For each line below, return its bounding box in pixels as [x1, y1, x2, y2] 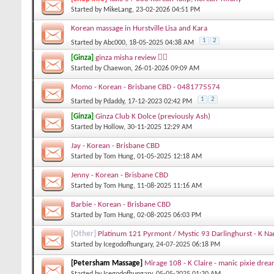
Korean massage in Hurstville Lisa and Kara [71, 24, 207, 32]
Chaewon [103, 64, 131, 72]
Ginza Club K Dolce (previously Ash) [95, 113, 210, 120]
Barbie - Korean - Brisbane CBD [71, 201, 171, 209]
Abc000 [103, 39, 125, 46]
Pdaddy [103, 97, 124, 105]
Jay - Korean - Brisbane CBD [71, 142, 160, 150]
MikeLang [103, 6, 132, 13]
